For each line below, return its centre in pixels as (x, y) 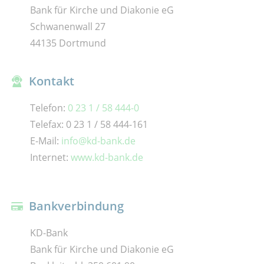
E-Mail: (45, 141)
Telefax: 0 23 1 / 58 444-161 (89, 124)
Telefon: (49, 108)
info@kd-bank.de (98, 141)
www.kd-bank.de (107, 157)
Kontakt (50, 81)
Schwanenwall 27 (67, 26)
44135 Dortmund (68, 43)
